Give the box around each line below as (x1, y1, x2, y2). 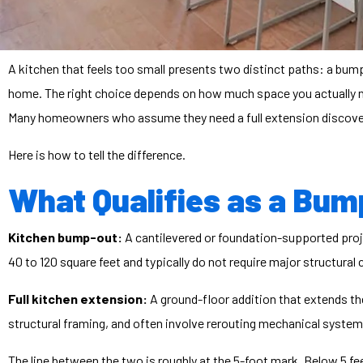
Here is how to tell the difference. (8, 147, 186, 162)
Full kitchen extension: (8, 291, 147, 306)
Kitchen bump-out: (8, 229, 122, 245)
